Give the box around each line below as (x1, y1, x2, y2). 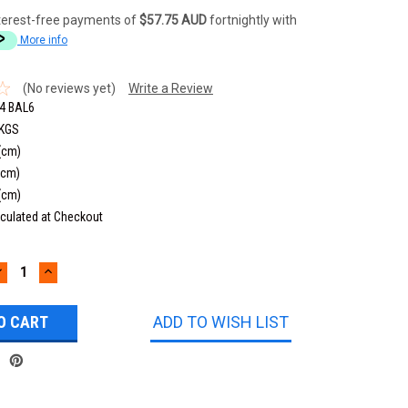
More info (20, 33, 67, 46)
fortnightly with (207, 12, 297, 27)
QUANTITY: (41, 272, 122, 292)
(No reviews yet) (22, 80, 116, 96)
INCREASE (41, 260, 117, 280)
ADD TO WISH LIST (153, 311, 290, 331)
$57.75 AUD (139, 12, 207, 27)
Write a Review (127, 80, 213, 96)
